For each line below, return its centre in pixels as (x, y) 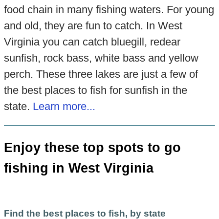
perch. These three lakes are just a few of (101, 74)
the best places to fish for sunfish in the (95, 90)
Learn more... (64, 107)
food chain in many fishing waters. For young (109, 10)
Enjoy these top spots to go (92, 147)
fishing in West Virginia (78, 168)
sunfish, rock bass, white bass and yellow (101, 58)
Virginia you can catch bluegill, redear (92, 42)
